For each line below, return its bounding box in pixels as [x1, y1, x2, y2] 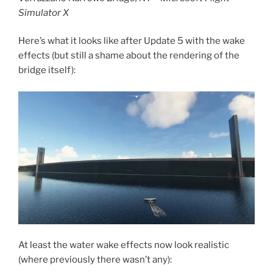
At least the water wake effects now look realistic [18, 239, 229, 251]
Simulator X [18, 7, 69, 18]
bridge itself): [18, 65, 76, 76]
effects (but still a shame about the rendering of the [18, 50, 239, 62]
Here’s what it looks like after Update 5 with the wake [18, 35, 245, 47]
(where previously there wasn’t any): [18, 254, 172, 266]
